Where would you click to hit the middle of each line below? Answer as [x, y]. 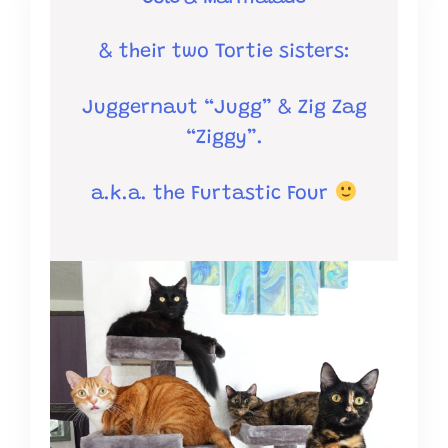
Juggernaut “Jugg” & [189, 108]
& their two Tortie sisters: [224, 52]
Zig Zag [332, 108]
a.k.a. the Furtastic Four [213, 194]
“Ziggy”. [224, 138]
